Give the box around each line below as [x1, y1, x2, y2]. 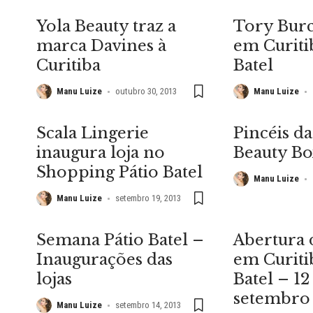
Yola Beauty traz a [36, 17, 176, 36]
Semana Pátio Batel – [36, 231, 204, 250]
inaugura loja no [36, 143, 165, 163]
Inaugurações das [36, 250, 173, 270]
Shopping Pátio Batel [36, 163, 203, 182]
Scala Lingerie [36, 124, 149, 143]
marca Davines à [36, 36, 166, 56]
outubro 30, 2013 [115, 86, 177, 97]
